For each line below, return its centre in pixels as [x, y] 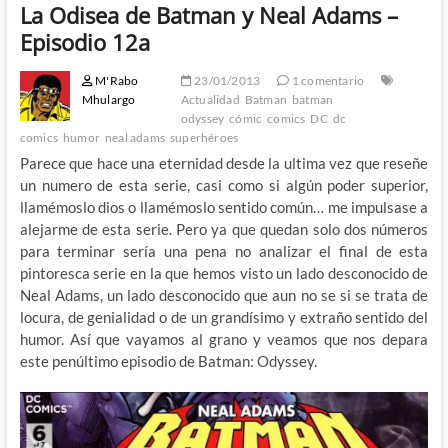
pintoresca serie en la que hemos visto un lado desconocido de [224, 272]
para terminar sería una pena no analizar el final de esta [224, 250]
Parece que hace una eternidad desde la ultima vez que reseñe [224, 162]
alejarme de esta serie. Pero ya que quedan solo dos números [224, 228]
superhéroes [204, 137]
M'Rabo [115, 80]
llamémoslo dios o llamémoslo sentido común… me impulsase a [224, 206]
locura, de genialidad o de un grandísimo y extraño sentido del [224, 316]
